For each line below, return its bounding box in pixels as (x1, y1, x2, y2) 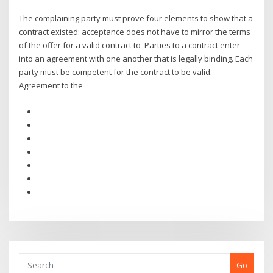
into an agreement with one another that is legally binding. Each (19, 53, 253, 65)
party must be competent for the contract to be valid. (19, 66, 213, 78)
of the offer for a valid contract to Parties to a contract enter (19, 40, 241, 51)
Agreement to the (19, 80, 85, 91)
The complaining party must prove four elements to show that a (19, 13, 253, 24)
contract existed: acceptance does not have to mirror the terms (19, 26, 251, 38)
